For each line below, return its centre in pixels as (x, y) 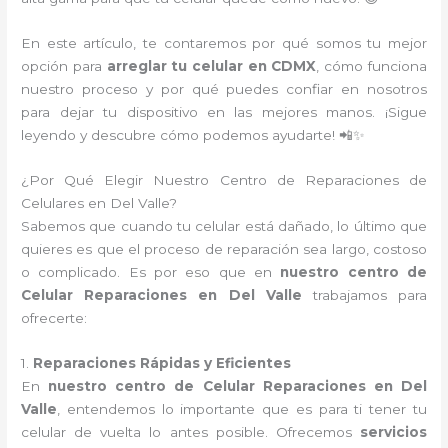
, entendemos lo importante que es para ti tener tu (242, 408)
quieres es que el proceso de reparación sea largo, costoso (224, 249)
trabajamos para (364, 295)
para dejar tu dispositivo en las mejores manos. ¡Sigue (224, 112)
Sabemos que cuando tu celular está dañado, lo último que (224, 226)
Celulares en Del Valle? (99, 203)
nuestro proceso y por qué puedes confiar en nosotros (224, 89)
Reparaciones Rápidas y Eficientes (162, 362)
